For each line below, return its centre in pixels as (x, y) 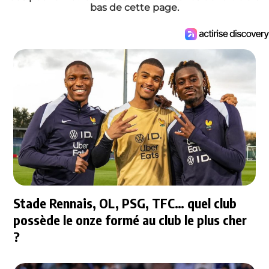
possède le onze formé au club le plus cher (130, 219)
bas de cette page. (134, 8)
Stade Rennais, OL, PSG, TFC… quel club (125, 203)
